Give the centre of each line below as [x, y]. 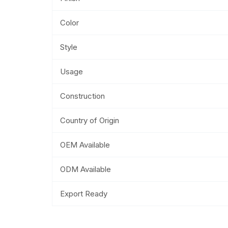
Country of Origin [90, 120]
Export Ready [84, 193]
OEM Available [85, 145]
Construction [82, 96]
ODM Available [85, 169]
